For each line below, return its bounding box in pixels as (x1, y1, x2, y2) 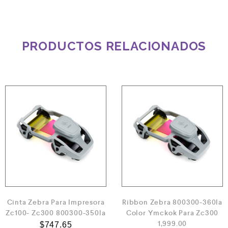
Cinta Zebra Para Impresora (7, 197, 105, 207)
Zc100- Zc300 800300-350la (6, 208, 106, 217)
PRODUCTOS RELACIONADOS (21, 39, 207, 53)
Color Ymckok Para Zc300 (126, 208, 219, 217)
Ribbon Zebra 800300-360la (122, 197, 222, 207)
